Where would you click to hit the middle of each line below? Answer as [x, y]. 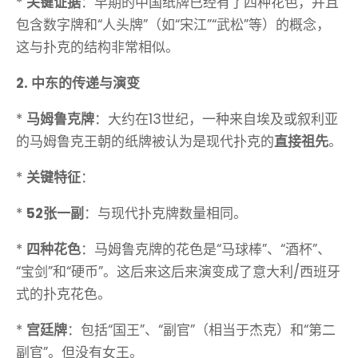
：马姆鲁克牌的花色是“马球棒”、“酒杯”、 [206, 250]
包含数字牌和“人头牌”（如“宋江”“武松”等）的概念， [173, 25]
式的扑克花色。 [64, 294]
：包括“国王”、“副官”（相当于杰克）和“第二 [201, 330]
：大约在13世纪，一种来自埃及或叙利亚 [216, 119]
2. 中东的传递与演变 [78, 84]
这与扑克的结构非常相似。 [97, 48]
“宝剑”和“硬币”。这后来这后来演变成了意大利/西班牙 [178, 272]
